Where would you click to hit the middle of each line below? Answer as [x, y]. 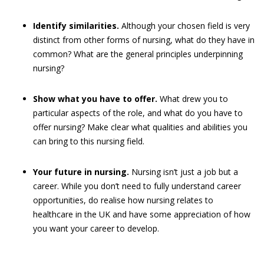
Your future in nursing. [81, 172]
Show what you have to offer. [95, 99]
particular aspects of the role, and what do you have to [138, 113]
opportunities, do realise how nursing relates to [123, 200]
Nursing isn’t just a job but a [184, 172]
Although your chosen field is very [184, 26]
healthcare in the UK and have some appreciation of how [142, 214]
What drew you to [193, 99]
